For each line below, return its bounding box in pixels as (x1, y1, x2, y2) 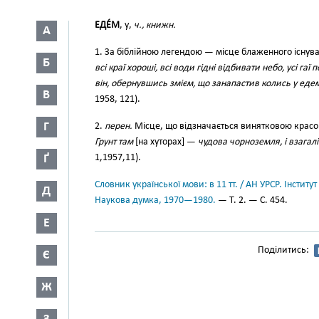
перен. (105, 121, 132, 132)
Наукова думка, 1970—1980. (95, 195, 216, 206)
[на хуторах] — (133, 137, 198, 147)
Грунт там (95, 137, 133, 147)
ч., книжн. (134, 20, 176, 31)
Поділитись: (258, 245, 309, 256)
